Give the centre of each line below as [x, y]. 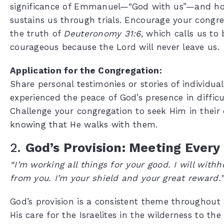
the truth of [37, 33]
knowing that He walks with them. [84, 124]
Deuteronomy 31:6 [102, 33]
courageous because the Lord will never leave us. [115, 47]
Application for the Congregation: [86, 70]
